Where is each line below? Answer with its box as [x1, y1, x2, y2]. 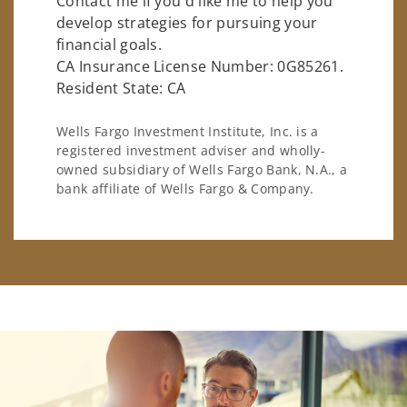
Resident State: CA [56, 77, 186, 98]
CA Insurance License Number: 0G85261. [56, 55, 343, 76]
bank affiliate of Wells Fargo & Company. [56, 180, 314, 198]
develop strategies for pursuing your [56, 12, 318, 33]
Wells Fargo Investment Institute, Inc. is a [56, 123, 319, 141]
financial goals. [56, 34, 163, 55]
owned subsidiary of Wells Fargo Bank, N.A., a [56, 161, 348, 179]
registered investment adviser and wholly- [56, 142, 326, 160]
